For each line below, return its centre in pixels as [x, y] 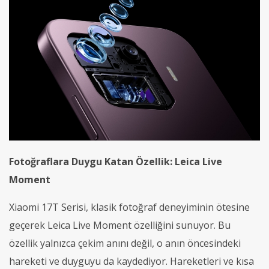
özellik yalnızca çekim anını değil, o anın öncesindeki [125, 243]
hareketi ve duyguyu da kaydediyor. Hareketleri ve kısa [131, 261]
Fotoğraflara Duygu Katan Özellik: [92, 161]
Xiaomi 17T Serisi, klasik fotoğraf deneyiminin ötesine [129, 207]
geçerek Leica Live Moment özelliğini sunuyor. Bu [120, 225]
